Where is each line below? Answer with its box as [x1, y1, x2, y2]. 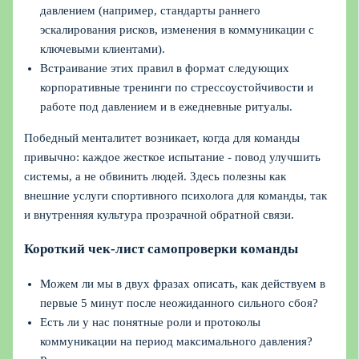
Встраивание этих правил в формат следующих [40, 62, 290, 75]
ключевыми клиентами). [40, 42, 166, 56]
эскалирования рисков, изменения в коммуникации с [40, 23, 315, 37]
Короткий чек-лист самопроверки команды [24, 240, 299, 256]
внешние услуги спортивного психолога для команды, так [24, 188, 328, 202]
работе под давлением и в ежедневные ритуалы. [40, 100, 293, 114]
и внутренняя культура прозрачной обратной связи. [24, 208, 295, 221]
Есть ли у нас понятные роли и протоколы [40, 315, 261, 329]
